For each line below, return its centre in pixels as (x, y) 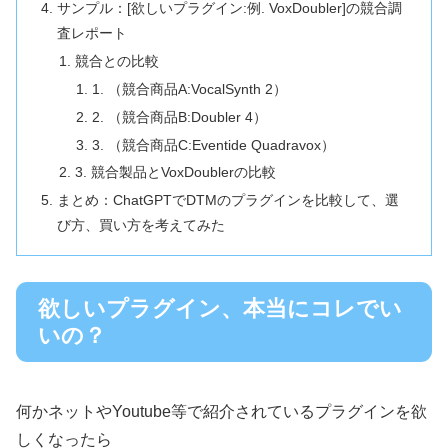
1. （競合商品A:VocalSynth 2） (189, 88)
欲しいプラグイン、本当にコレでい (220, 309)
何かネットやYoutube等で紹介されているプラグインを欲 (221, 411)
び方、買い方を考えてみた (141, 225)
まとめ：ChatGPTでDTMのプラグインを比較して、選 (228, 200)
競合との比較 (116, 60)
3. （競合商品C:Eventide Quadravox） (213, 144)
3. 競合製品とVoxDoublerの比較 (175, 172)
